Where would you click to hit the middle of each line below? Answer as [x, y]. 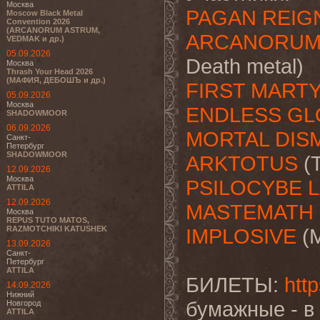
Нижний [20, 294]
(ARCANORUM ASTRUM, [53, 30]
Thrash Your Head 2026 [50, 71]
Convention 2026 [38, 21]
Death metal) [245, 66]
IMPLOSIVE [241, 236]
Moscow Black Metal [45, 13]
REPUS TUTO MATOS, [48, 220]
